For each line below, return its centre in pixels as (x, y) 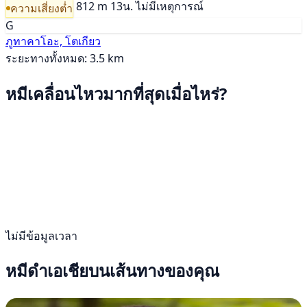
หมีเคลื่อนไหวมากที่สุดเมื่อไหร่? (116, 93)
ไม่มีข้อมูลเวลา (41, 235)
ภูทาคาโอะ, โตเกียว (53, 41)
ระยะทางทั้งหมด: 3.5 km (65, 58)
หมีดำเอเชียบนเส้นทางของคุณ (112, 271)
